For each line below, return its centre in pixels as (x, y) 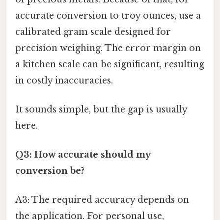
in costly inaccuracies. (64, 80)
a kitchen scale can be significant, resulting (110, 64)
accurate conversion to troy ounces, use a (108, 15)
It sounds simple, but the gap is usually (101, 109)
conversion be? (50, 171)
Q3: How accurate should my (83, 155)
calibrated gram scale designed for (93, 32)
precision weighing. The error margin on (108, 48)
